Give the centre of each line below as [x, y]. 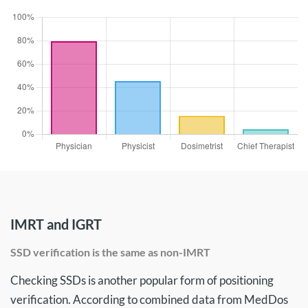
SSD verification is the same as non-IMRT [110, 252]
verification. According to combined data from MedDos [149, 299]
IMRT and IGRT [56, 224]
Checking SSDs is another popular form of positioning [142, 280]
